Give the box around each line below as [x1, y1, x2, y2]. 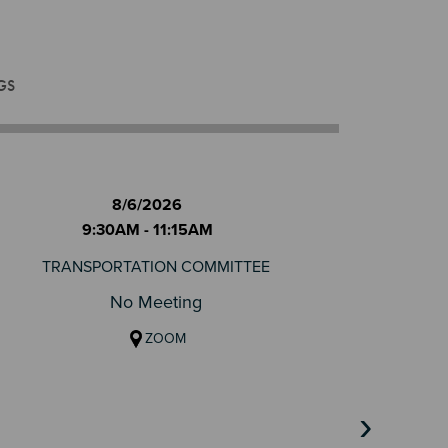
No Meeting [110, 291, 202, 313]
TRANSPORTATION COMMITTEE [42, 257, 270, 277]
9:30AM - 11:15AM [81, 220, 213, 240]
